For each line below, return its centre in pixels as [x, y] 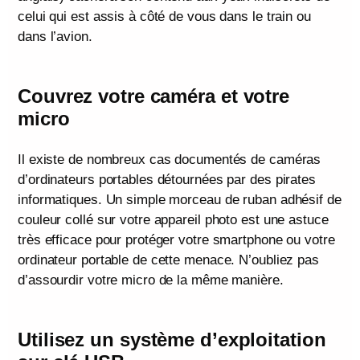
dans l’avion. [55, 36]
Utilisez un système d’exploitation [172, 339]
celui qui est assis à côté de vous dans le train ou [164, 16]
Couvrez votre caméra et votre [154, 96]
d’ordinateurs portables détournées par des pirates [167, 179]
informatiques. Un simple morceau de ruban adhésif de [180, 199]
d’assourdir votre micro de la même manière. [151, 280]
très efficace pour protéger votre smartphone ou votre [176, 239]
